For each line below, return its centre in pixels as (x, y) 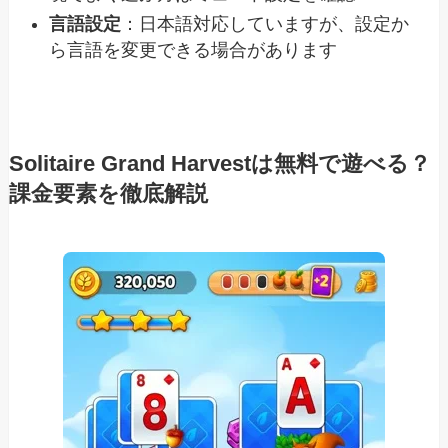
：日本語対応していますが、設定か (265, 24)
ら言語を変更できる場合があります (193, 50)
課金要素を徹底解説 (108, 194)
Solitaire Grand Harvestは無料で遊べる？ (219, 164)
